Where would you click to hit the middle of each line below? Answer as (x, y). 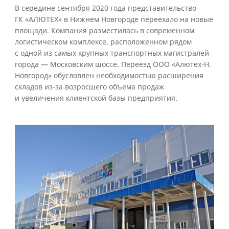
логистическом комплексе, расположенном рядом (103, 42)
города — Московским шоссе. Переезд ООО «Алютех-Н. (113, 65)
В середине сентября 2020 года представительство (106, 8)
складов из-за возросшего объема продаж (90, 87)
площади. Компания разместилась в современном (105, 31)
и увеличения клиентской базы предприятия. (96, 98)
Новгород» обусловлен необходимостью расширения (109, 76)
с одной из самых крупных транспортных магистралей (112, 53)
